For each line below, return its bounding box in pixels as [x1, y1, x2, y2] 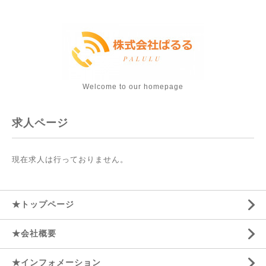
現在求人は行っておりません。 [12, 155, 128, 164]
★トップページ [12, 199, 74, 209]
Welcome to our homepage [83, 83, 183, 91]
